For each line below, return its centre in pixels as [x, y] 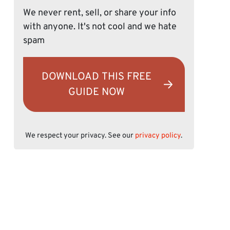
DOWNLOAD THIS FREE [97, 77]
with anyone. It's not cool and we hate [100, 27]
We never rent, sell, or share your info [99, 13]
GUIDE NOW [97, 92]
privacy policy [158, 136]
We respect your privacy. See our [80, 136]
